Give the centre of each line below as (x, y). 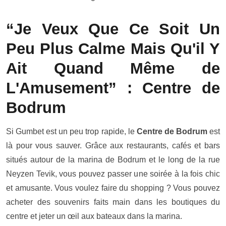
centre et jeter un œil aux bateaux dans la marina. (94, 216)
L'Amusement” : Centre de (113, 88)
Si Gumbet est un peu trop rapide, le (71, 131)
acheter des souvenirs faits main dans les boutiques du (113, 202)
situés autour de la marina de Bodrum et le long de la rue (113, 160)
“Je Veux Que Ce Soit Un (113, 29)
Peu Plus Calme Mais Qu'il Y (113, 49)
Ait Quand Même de (113, 68)
